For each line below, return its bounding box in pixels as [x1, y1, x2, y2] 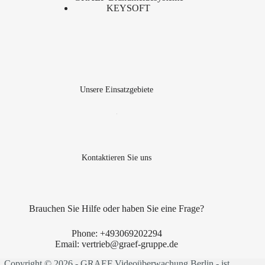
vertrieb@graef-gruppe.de [82, 239, 179, 249]
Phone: [71, 228, 100, 238]
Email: [55, 239, 82, 249]
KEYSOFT [106, 3, 151, 14]
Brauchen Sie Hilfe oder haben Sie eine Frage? [29, 203, 205, 214]
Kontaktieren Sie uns [82, 152, 152, 162]
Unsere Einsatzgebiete [80, 85, 154, 95]
